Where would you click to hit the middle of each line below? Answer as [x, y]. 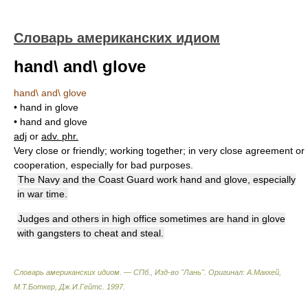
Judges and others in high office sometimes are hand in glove [152, 219]
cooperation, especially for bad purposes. [103, 165]
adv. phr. [60, 136]
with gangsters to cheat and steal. [90, 233]
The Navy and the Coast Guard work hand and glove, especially [157, 179]
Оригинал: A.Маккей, [245, 272]
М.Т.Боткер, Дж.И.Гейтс [58, 287]
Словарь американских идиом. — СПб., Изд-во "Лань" [109, 272]
